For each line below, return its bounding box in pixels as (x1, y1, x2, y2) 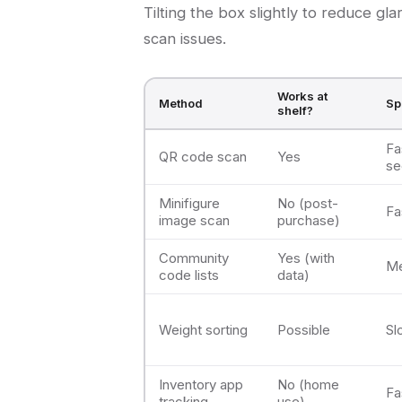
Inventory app (159, 376, 243, 394)
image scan (159, 212, 230, 230)
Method (159, 96, 203, 111)
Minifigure (159, 195, 220, 213)
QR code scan (159, 148, 247, 166)
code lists (159, 267, 219, 284)
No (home (277, 376, 339, 394)
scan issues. (144, 30, 226, 48)
